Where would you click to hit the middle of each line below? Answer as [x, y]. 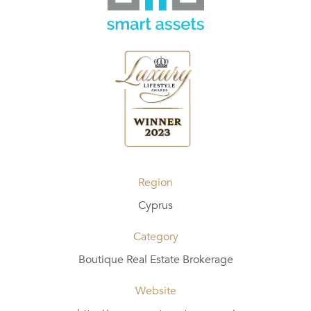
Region [155, 182]
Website [155, 291]
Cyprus [155, 205]
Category [155, 236]
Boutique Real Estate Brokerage [155, 259]
